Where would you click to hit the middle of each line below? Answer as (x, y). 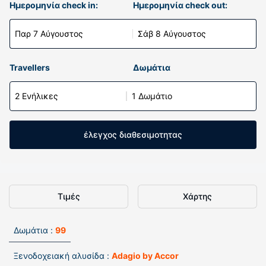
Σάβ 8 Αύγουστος (172, 34)
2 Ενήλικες (37, 96)
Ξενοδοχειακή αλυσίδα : (61, 256)
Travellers (30, 67)
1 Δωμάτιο (152, 96)
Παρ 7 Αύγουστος (49, 34)
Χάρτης (197, 196)
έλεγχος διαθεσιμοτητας (133, 134)
